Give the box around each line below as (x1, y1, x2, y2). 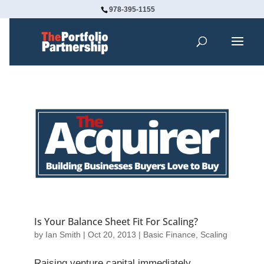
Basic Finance (143, 230, 196, 240)
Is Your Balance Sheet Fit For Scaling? (34, 215, 198, 229)
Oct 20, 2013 (87, 230, 136, 240)
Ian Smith (45, 230, 81, 240)
